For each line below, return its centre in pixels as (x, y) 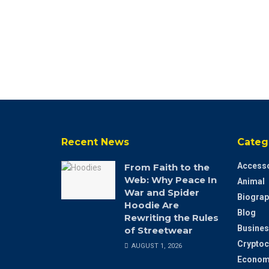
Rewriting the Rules (171, 217)
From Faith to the (167, 167)
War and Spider (162, 192)
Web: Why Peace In (171, 180)
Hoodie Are (152, 205)
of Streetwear (159, 230)
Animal (251, 181)
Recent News (95, 142)
